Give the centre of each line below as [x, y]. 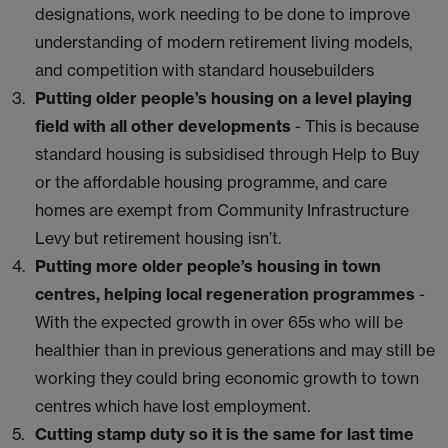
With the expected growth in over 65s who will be [219, 322]
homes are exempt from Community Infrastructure [222, 210]
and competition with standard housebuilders [204, 70]
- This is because [355, 126]
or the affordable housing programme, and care [211, 182]
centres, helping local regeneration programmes [227, 294]
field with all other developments [163, 126]
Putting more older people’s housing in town [208, 266]
